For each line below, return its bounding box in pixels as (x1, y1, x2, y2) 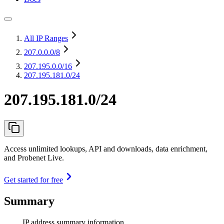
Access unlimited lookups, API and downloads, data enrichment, (4, 144, 207, 153)
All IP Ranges (24, 34, 68, 42)
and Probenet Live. (4, 153, 64, 162)
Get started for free (4, 175, 63, 184)
